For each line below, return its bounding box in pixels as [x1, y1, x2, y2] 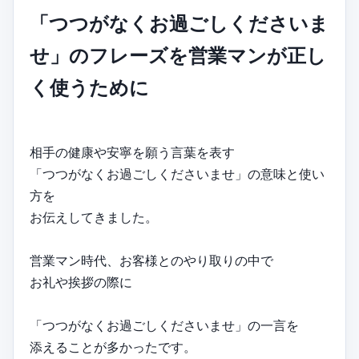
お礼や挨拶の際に [30, 273, 132, 290]
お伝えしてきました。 [30, 208, 158, 225]
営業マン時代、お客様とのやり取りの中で [30, 252, 273, 268]
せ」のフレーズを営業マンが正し [30, 43, 326, 67]
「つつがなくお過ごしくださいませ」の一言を [30, 317, 299, 333]
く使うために [30, 75, 149, 99]
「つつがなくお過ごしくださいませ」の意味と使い [30, 165, 325, 182]
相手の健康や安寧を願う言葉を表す [30, 143, 235, 160]
